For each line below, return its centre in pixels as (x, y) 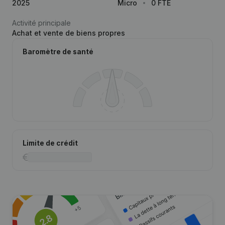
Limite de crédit (50, 143)
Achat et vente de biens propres (69, 33)
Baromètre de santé (58, 51)
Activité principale (41, 23)
